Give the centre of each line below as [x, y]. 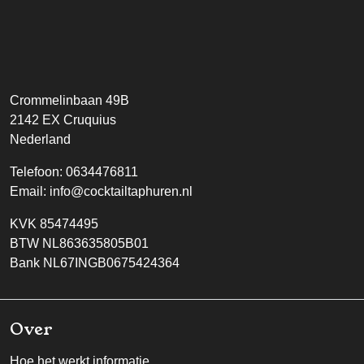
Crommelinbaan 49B [69, 100]
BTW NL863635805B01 [79, 243]
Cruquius [90, 120]
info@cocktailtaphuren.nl [121, 191]
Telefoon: [38, 172]
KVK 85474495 [54, 224]
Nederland [40, 139]
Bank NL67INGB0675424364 [95, 263]
